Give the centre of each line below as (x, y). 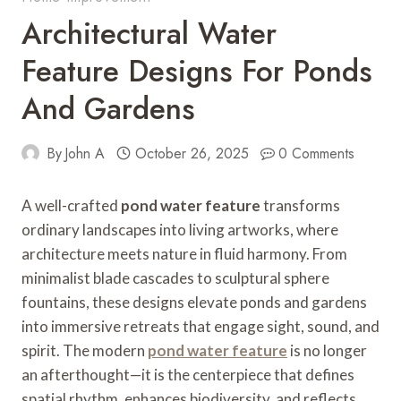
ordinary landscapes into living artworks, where (180, 229)
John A (85, 153)
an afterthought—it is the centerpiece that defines (188, 374)
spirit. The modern (85, 350)
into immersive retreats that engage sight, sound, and (200, 326)
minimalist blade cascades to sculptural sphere (175, 277)
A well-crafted (71, 205)
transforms (300, 205)
